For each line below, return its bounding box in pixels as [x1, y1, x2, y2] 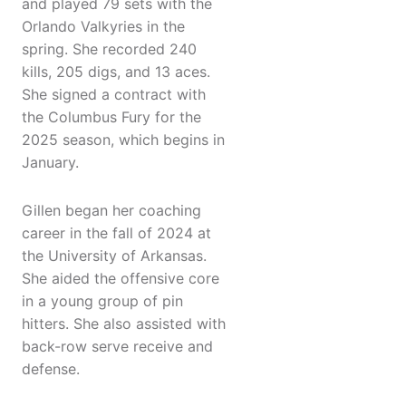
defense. [22, 360, 80, 379]
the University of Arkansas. [22, 246, 207, 266]
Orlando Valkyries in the [22, 17, 185, 36]
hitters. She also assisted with [22, 314, 226, 333]
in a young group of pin [22, 292, 183, 311]
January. [22, 153, 79, 172]
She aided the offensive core [22, 269, 219, 288]
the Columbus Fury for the [22, 108, 201, 127]
